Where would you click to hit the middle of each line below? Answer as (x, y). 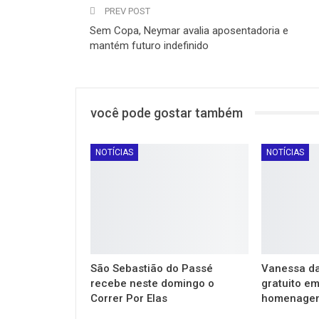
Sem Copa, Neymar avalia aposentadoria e (189, 30)
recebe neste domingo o (152, 283)
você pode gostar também (167, 113)
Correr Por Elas (129, 298)
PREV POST (126, 11)
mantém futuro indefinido (149, 45)
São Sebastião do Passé (152, 268)
